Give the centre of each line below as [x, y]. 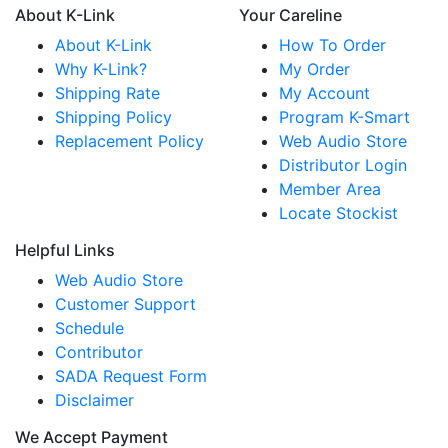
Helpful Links [65, 250]
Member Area [330, 189]
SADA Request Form [131, 376]
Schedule [89, 328]
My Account [324, 93]
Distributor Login [343, 165]
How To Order [332, 45]
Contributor [99, 352]
